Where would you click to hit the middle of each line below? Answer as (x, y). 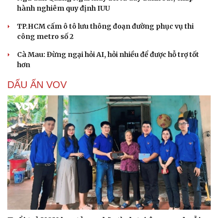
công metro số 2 (45, 36)
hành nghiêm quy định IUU (64, 8)
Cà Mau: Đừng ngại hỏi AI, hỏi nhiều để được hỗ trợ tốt (108, 54)
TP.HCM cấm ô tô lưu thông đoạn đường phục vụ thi (105, 26)
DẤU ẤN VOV (37, 84)
